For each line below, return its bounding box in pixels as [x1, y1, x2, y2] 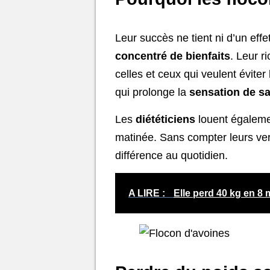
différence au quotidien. [115, 149, 228, 162]
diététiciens [136, 113, 195, 125]
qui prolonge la [115, 86, 189, 99]
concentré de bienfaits [115, 50, 230, 63]
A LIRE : [128, 188, 168, 199]
